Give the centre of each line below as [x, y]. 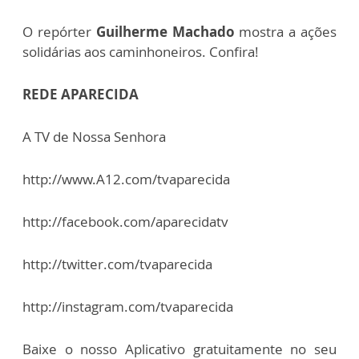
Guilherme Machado [165, 32]
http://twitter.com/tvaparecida [117, 264]
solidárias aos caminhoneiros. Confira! [141, 52]
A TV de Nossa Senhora [94, 137]
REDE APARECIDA [81, 94]
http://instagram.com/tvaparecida [128, 307]
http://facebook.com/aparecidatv [125, 222]
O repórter [59, 32]
